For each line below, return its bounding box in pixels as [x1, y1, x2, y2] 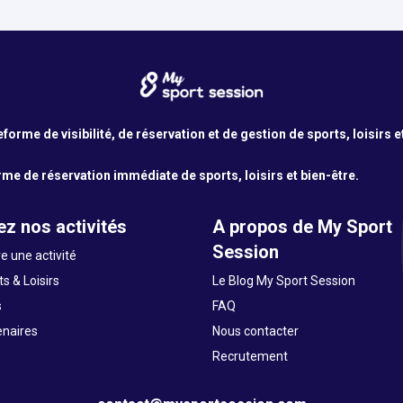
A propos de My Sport [212, 216, 392, 237]
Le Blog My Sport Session [212, 273, 355, 288]
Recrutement [212, 349, 288, 363]
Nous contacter [212, 324, 299, 338]
